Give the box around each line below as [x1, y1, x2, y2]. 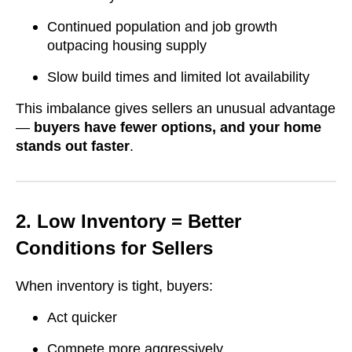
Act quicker [47, 309, 117, 325]
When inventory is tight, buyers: [16, 277, 213, 294]
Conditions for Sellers [16, 236, 213, 258]
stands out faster [16, 137, 130, 154]
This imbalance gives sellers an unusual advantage [16, 100, 335, 116]
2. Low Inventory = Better [16, 210, 241, 232]
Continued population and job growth [47, 18, 277, 35]
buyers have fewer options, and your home [34, 119, 321, 135]
